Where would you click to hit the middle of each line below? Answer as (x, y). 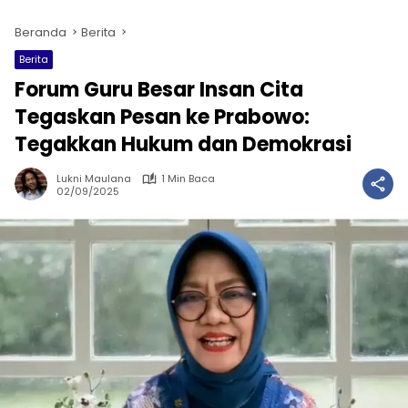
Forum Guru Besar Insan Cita (159, 90)
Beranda (41, 32)
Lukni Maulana (94, 178)
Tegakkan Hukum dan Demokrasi (183, 144)
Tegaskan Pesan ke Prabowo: (162, 117)
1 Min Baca (188, 178)
